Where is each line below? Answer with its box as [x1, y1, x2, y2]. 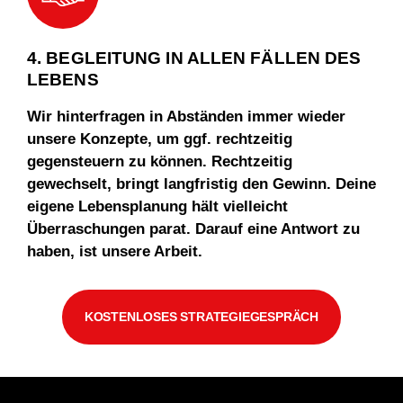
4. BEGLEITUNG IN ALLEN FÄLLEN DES [27, 49, 362, 68]
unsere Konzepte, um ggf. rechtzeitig [27, 130, 292, 148]
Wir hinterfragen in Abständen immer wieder [27, 108, 345, 126]
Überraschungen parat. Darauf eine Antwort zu [27, 220, 360, 238]
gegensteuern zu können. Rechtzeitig [27, 153, 292, 171]
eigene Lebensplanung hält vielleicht [27, 198, 288, 216]
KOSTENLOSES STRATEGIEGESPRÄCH [84, 309, 319, 325]
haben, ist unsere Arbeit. [27, 243, 202, 261]
